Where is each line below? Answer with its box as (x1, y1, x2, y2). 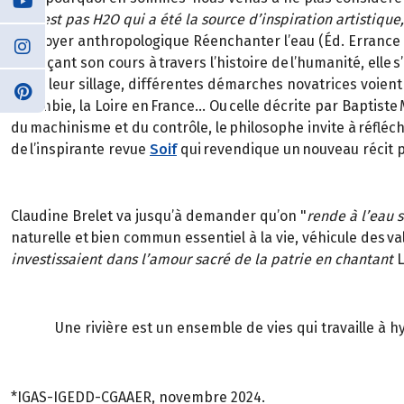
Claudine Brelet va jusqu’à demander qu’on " (11, 207, 307, 225)
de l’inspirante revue (11, 140, 150, 158)
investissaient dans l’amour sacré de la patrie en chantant (11, 250, 393, 268)
